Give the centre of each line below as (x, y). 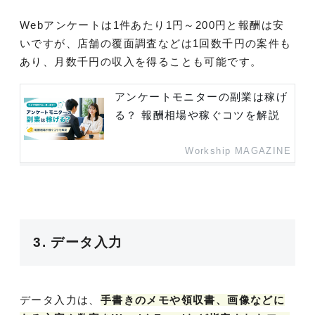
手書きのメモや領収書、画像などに (193, 300)
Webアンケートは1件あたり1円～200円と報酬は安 (152, 25)
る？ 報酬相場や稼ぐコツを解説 (198, 115)
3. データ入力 (78, 243)
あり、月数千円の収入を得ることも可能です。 (141, 61)
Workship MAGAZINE (238, 151)
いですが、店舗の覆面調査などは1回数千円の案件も (156, 43)
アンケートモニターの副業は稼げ (201, 96)
